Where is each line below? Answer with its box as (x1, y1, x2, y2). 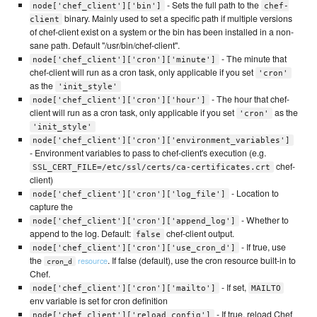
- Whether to (238, 213, 289, 226)
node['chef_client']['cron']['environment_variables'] (33, 135, 291, 145)
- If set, (219, 280, 248, 294)
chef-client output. (163, 226, 234, 240)
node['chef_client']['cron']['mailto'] (33, 283, 217, 293)
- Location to (229, 186, 279, 200)
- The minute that (219, 52, 287, 65)
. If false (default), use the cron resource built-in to (107, 253, 296, 267)
